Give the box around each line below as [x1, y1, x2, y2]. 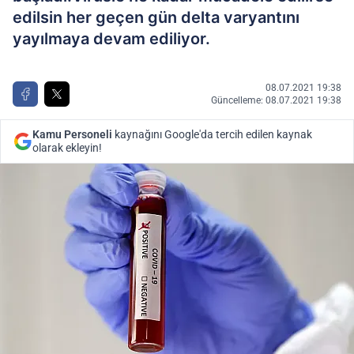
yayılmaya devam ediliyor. [13, 29, 210, 48]
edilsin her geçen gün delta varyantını [13, 8, 299, 27]
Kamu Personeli [32, 128, 112, 141]
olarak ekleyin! [32, 141, 102, 154]
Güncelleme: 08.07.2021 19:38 [211, 95, 341, 106]
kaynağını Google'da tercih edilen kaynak [112, 128, 312, 141]
